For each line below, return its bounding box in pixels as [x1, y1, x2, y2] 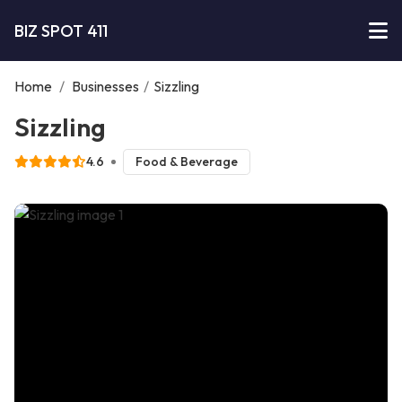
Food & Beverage [135, 153, 238, 170]
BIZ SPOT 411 [14, 20, 108, 41]
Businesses [72, 77, 139, 95]
